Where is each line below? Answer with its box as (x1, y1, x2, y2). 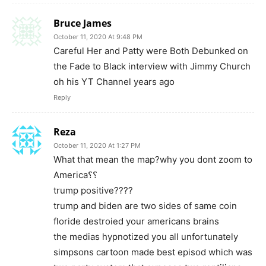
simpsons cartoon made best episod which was (53, 246, 252, 258)
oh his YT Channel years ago (53, 76, 175, 88)
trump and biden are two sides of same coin (53, 200, 237, 212)
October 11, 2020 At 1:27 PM (53, 141, 141, 150)
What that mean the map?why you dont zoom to (53, 154, 252, 166)
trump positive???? (53, 185, 133, 197)
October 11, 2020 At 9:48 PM (53, 33, 142, 42)
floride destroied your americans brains (53, 216, 219, 227)
